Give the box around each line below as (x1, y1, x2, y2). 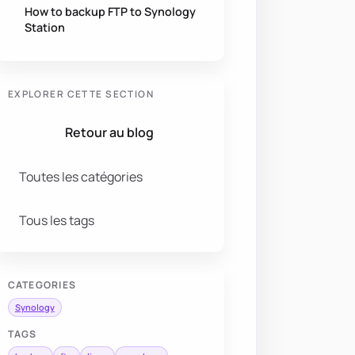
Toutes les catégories (19, 167, 143, 185)
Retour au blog (65, 123, 154, 141)
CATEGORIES (7, 278, 76, 292)
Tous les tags (19, 212, 95, 230)
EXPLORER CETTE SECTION (7, 86, 155, 101)
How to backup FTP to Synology (25, 3, 197, 19)
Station (25, 19, 66, 35)
